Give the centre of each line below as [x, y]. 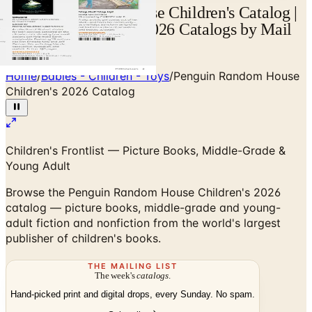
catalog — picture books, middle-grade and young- [143, 207]
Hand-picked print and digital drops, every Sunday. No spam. [133, 295]
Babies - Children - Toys [105, 76]
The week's [116, 275]
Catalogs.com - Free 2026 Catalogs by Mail [149, 29]
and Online [42, 46]
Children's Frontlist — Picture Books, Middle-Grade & [146, 150]
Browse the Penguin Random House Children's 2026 [143, 192]
